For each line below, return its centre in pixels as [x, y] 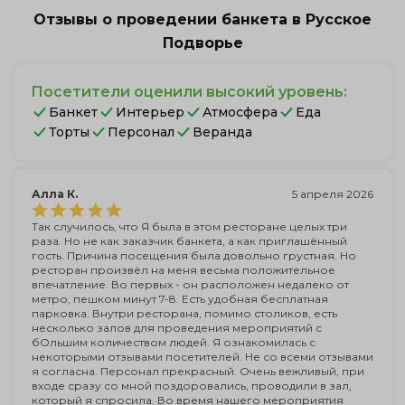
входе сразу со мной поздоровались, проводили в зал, [192, 386]
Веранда [222, 132]
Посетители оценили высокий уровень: [188, 92]
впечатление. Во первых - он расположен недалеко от [190, 284]
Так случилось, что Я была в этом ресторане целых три [189, 226]
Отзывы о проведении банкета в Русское [202, 19]
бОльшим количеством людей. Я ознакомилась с [174, 342]
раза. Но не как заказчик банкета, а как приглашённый [189, 241]
